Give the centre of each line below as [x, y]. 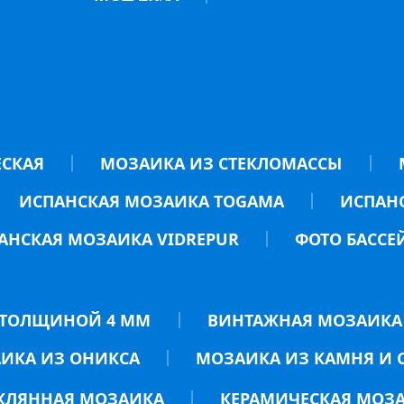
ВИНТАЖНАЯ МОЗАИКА [304, 320]
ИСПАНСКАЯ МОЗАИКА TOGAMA [151, 201]
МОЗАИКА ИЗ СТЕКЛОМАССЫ [221, 163]
